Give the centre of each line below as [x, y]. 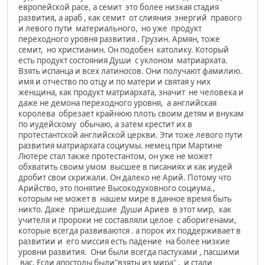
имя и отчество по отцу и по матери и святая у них [114, 81]
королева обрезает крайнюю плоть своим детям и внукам [131, 113]
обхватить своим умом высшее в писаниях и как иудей [126, 167]
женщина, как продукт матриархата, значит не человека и [131, 92]
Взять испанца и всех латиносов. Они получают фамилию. [130, 71]
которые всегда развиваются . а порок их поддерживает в [130, 230]
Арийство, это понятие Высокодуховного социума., [117, 188]
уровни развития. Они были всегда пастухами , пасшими [130, 252]
